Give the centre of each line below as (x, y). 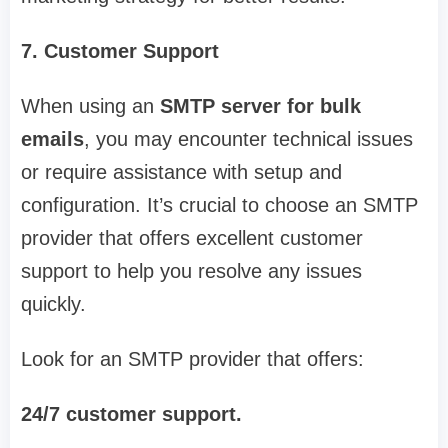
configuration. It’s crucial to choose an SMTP (219, 205)
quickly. (53, 304)
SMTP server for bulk (260, 106)
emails (52, 139)
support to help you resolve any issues (191, 271)
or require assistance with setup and (181, 172)
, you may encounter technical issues (248, 139)
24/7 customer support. (131, 414)
